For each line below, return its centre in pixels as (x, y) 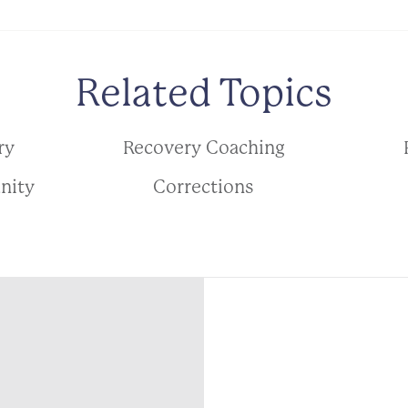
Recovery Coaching (204, 147)
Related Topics (204, 92)
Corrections (204, 187)
